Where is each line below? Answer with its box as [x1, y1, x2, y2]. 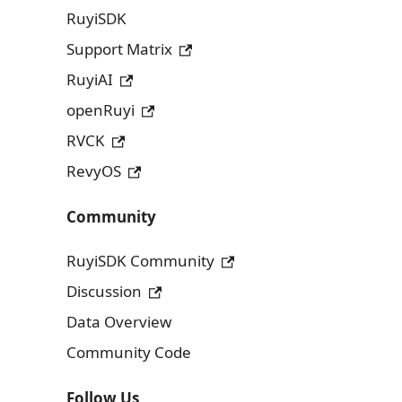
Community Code [66, 341, 191, 363]
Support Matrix [66, 38, 172, 59]
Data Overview [66, 310, 171, 332]
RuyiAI [66, 68, 113, 90]
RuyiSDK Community [66, 249, 214, 271]
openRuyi [66, 99, 135, 120]
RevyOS [66, 160, 121, 181]
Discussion [66, 280, 142, 301]
